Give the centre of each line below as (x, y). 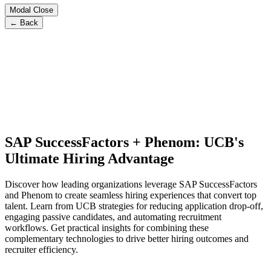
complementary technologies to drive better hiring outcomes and (127, 238)
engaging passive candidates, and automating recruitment (113, 217)
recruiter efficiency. (41, 249)
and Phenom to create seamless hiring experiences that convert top (131, 195)
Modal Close (31, 10)
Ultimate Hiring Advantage (90, 158)
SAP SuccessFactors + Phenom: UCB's (124, 142)
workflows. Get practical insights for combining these (107, 227)
